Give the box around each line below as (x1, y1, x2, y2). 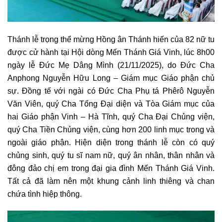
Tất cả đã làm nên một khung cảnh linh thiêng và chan (7, 176, 215, 185)
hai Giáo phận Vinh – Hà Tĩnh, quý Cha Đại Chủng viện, (7, 111, 215, 121)
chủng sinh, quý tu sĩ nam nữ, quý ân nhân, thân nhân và (7, 150, 215, 160)
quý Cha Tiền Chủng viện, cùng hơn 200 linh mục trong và (7, 124, 215, 134)
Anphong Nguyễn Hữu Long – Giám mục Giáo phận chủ (7, 73, 215, 82)
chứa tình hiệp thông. (7, 189, 82, 198)
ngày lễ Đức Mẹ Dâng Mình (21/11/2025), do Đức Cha (7, 60, 215, 69)
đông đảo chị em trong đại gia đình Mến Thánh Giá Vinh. (7, 163, 215, 172)
